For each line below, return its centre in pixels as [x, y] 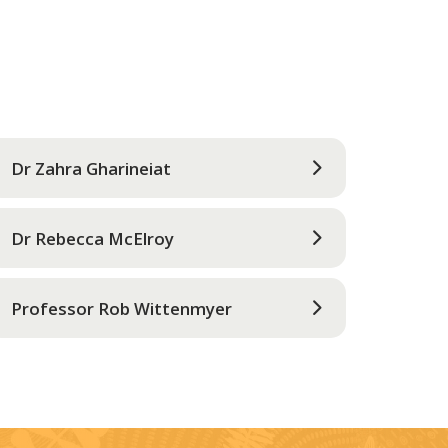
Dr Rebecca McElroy [92, 238]
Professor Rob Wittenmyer [121, 308]
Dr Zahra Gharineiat [90, 168]
